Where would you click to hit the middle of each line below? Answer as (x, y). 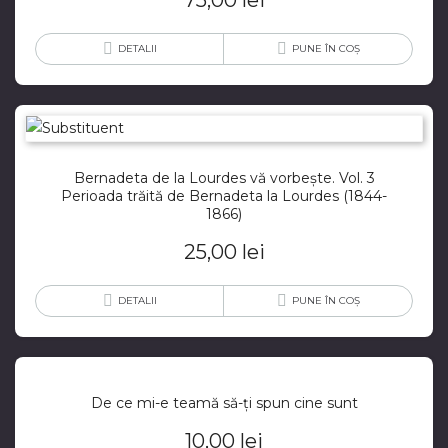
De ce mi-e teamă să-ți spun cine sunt (224, 403)
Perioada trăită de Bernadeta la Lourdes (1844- (224, 196)
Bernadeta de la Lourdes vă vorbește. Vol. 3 (224, 178)
